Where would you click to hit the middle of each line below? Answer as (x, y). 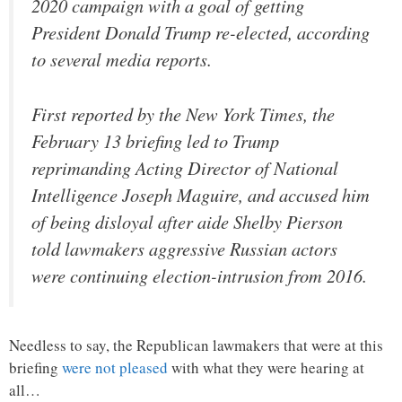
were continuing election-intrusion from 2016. (199, 275)
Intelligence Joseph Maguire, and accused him (201, 194)
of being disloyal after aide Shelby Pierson (187, 221)
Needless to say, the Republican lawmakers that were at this (196, 345)
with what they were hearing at (266, 368)
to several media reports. (122, 60)
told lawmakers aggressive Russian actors (184, 248)
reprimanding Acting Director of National (185, 167)
